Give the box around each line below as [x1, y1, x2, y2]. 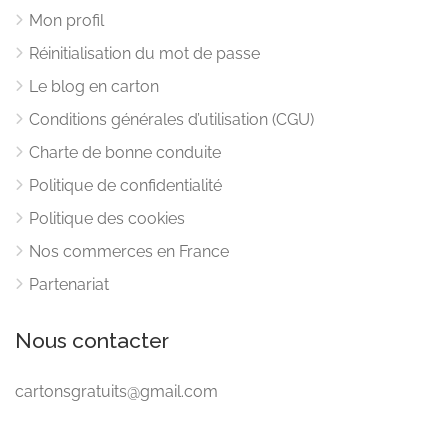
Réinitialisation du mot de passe [29, 43, 260, 63]
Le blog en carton [29, 76, 159, 96]
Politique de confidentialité [29, 175, 222, 195]
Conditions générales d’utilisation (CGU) [29, 109, 314, 129]
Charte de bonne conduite [29, 142, 221, 162]
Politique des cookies [29, 208, 185, 228]
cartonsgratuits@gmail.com [15, 381, 218, 401]
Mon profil [29, 10, 104, 30]
